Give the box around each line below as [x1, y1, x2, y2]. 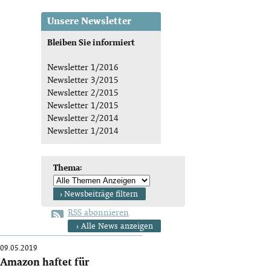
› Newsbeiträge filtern [60, 190, 138, 199]
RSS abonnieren [68, 209, 129, 218]
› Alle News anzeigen [76, 222, 153, 231]
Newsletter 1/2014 [47, 127, 119, 136]
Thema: [53, 164, 82, 173]
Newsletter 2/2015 [47, 89, 119, 98]
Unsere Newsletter [47, 16, 131, 27]
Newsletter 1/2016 [47, 64, 119, 73]
